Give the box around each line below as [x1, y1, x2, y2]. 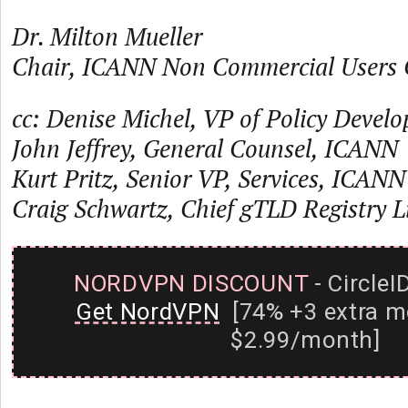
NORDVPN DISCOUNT [74, 270, 309, 297]
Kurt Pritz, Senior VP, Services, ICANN [12, 162, 405, 195]
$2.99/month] [230, 326, 381, 353]
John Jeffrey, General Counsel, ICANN [12, 132, 398, 165]
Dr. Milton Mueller [12, 20, 202, 53]
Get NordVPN [75, 298, 220, 325]
